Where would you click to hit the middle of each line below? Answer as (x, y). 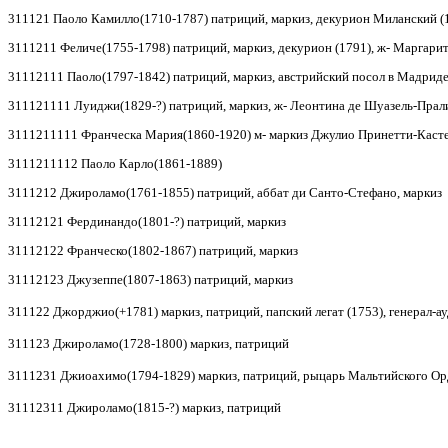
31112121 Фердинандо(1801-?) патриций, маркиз (147, 221)
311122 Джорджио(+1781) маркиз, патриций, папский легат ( (179, 311)
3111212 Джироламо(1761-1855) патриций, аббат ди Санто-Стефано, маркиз (225, 192)
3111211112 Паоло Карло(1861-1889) (115, 163)
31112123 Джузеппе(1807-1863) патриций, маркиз (150, 279)
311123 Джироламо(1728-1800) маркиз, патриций (148, 343)
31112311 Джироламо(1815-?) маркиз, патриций (144, 407)
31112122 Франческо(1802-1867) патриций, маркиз (153, 250)
